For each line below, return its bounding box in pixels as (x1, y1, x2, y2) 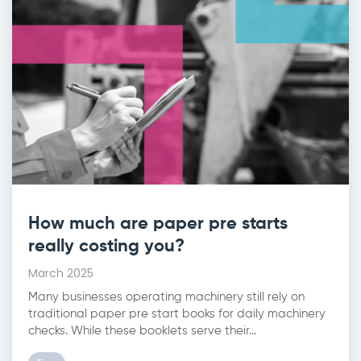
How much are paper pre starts (28, 214, 288, 233)
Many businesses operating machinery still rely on (28, 290, 305, 303)
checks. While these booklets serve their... (28, 324, 256, 337)
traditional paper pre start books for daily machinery (28, 307, 326, 320)
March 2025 (28, 264, 93, 281)
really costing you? (28, 237, 185, 255)
